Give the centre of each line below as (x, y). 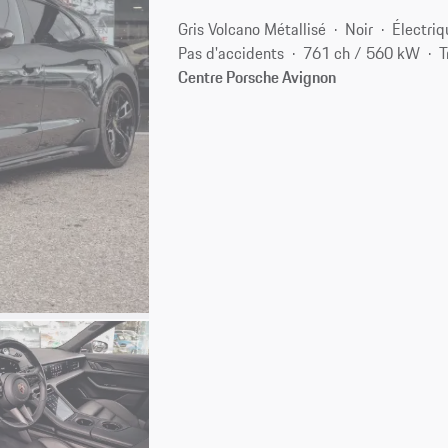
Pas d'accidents (231, 52)
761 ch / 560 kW (362, 52)
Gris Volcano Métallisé (252, 28)
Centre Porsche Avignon (257, 76)
